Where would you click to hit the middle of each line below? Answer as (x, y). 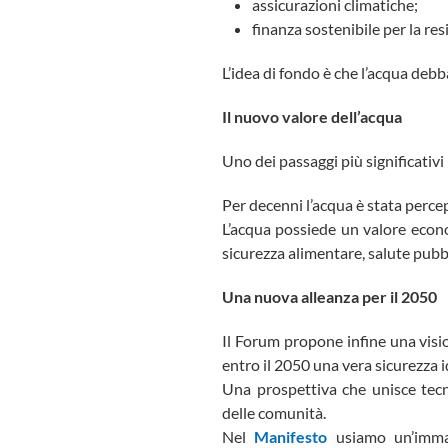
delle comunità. (274, 413)
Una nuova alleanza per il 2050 (329, 297)
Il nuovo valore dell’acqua (312, 117)
